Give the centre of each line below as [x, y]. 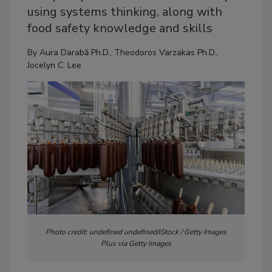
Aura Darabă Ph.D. [75, 53]
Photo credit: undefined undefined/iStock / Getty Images [136, 232]
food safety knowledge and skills [120, 29]
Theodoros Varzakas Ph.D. [165, 53]
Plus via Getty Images [136, 243]
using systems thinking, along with [125, 12]
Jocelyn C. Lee [54, 66]
